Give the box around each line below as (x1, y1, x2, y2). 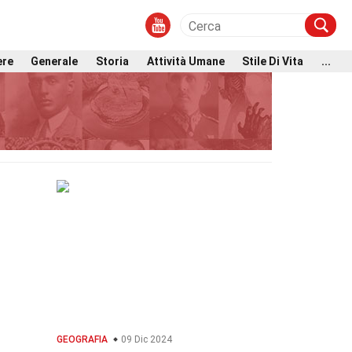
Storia (96, 54, 129, 68)
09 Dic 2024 (119, 334, 173, 345)
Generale (31, 54, 79, 68)
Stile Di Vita (242, 54, 304, 68)
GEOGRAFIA (57, 334, 108, 345)
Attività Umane (146, 54, 225, 68)
